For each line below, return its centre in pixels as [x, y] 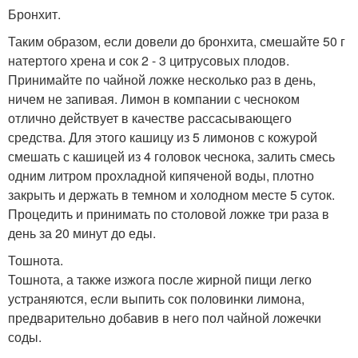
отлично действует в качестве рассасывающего [150, 118]
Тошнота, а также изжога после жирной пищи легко [160, 280]
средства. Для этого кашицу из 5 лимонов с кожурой [163, 137]
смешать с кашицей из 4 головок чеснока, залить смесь [171, 157]
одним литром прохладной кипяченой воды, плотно [161, 176]
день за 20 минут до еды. [82, 233]
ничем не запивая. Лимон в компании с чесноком [154, 99]
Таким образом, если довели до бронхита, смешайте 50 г [177, 42]
